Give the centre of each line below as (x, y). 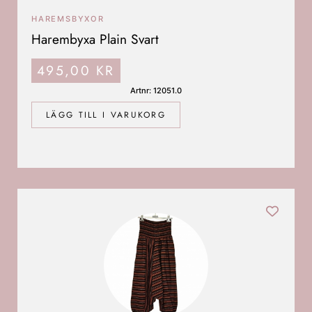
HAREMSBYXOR (68, 18)
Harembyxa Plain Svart (95, 39)
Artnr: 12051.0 (156, 90)
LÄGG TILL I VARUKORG (106, 115)
